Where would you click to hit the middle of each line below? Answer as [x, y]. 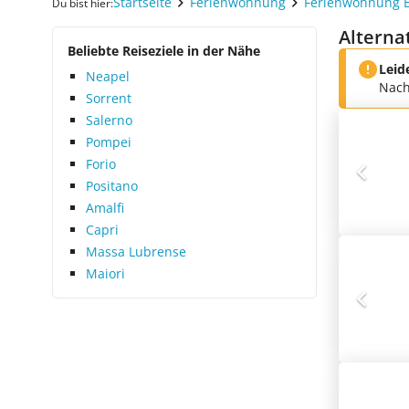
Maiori [105, 273]
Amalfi [105, 208]
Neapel [108, 76]
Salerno [109, 120]
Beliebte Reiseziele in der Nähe [164, 51]
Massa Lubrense [136, 252]
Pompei [109, 142]
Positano [112, 186]
